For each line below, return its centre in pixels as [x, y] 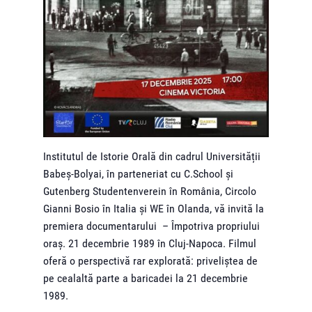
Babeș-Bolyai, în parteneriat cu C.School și [139, 173]
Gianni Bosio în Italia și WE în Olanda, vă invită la [154, 208]
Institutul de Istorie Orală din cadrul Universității [152, 156]
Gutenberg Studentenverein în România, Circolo [150, 191]
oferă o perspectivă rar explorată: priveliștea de [151, 260]
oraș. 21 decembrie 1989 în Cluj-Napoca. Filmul [150, 243]
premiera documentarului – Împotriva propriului [152, 226]
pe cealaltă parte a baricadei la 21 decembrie [146, 278]
